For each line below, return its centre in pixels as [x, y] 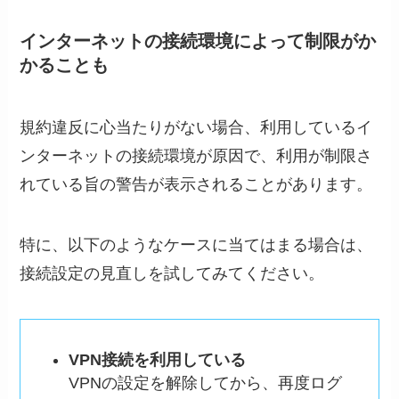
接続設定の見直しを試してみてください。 [172, 273]
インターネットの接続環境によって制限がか [198, 41]
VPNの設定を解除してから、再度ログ [206, 383]
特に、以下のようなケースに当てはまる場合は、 [196, 244]
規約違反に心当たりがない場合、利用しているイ [196, 127]
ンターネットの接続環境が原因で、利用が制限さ [196, 155]
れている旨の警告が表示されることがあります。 [196, 184]
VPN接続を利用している [158, 359]
